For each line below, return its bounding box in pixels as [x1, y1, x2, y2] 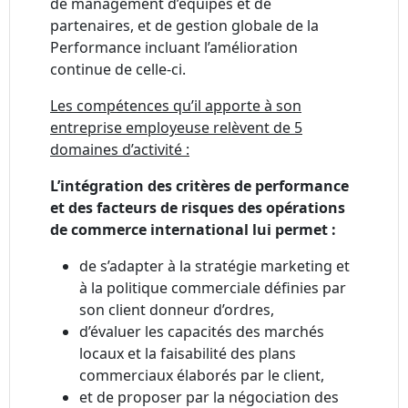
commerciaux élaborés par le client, [79, 365, 324, 386]
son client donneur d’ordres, [79, 300, 274, 321]
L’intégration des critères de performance [50, 176, 349, 197]
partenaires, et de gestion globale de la [50, 15, 319, 36]
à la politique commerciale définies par [79, 278, 346, 299]
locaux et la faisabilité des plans [79, 343, 296, 364]
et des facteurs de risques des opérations [50, 198, 345, 219]
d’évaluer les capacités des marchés [79, 321, 324, 342]
